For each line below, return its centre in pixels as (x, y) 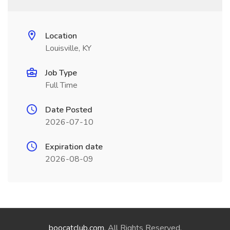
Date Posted (69, 110)
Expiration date (74, 147)
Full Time (61, 85)
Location (61, 36)
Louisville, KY (68, 48)
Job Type (61, 73)
